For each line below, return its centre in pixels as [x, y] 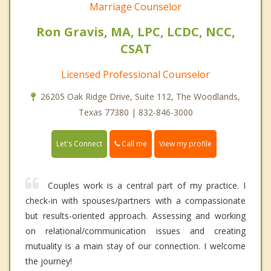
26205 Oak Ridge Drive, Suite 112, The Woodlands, [140, 96]
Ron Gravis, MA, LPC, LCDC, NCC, [135, 31]
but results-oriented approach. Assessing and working [135, 215]
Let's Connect [79, 143]
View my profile [185, 143]
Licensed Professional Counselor [135, 74]
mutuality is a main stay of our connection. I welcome [135, 246]
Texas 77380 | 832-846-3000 [135, 112]
